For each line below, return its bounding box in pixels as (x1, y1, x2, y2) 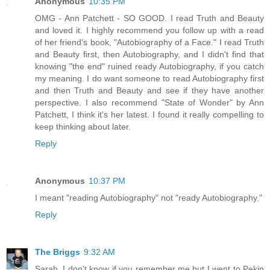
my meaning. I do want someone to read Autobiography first (35, 74, 264, 84)
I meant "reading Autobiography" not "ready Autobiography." (35, 193, 262, 203)
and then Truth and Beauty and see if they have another (35, 86, 264, 96)
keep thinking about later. (35, 122, 131, 132)
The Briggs (35, 247, 80, 257)
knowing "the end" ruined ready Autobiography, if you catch (35, 61, 264, 72)
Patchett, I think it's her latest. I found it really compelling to (35, 110, 264, 120)
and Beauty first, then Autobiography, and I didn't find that (35, 49, 264, 60)
